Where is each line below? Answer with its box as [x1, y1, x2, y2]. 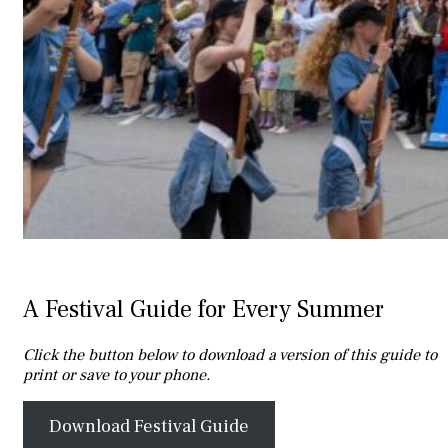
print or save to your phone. [23, 365, 210, 386]
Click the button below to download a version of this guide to [23, 345, 437, 366]
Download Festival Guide [48, 415, 249, 439]
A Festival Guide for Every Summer [23, 294, 384, 326]
